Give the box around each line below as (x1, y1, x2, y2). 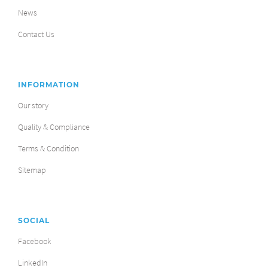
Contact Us (18, 28, 54, 39)
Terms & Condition (18, 142, 79, 154)
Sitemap (18, 164, 46, 175)
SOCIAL (18, 215, 50, 225)
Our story (18, 99, 48, 111)
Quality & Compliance (18, 121, 90, 132)
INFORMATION (18, 80, 80, 89)
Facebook (18, 235, 51, 246)
